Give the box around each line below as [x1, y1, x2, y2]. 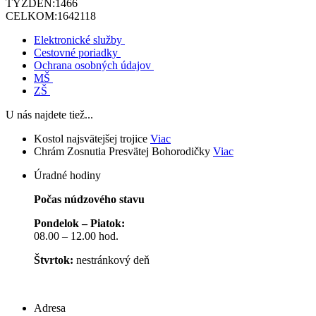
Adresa [34, 302, 66, 315]
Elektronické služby [34, 34, 122, 47]
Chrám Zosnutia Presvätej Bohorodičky [34, 145, 210, 158]
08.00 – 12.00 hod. [34, 230, 119, 243]
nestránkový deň [73, 254, 150, 267]
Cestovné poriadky [34, 47, 118, 59]
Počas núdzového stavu [34, 193, 145, 206]
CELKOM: [6, 10, 57, 23]
